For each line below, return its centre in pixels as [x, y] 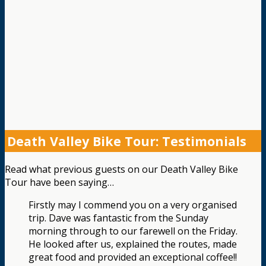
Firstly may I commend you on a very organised [133, 205]
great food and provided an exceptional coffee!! [133, 257]
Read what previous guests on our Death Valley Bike [121, 169]
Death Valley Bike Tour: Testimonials [127, 141]
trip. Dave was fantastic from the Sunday [118, 218]
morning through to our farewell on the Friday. [133, 231]
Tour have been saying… [59, 182]
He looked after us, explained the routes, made [133, 244]
